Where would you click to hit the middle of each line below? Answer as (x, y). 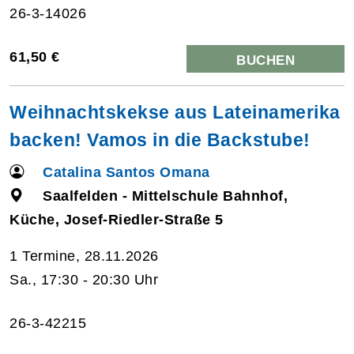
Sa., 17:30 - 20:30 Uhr (84, 279)
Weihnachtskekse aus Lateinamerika (175, 112)
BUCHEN (265, 60)
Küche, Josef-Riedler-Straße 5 (117, 219)
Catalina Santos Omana (126, 172)
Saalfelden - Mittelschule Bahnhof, (166, 196)
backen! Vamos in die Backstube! (160, 139)
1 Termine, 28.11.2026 (84, 256)
